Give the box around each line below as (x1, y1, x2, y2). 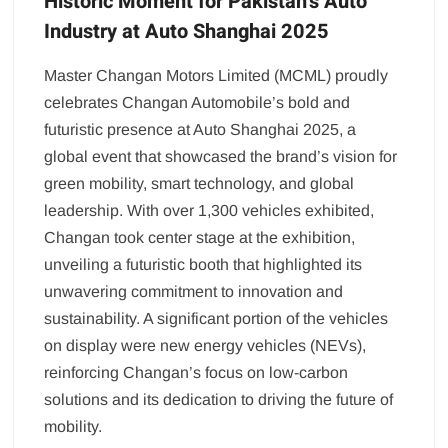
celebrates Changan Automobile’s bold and (44, 94, 351, 112)
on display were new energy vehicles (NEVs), (44, 337, 367, 355)
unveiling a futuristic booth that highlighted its (44, 256, 363, 274)
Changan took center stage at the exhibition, (44, 229, 356, 247)
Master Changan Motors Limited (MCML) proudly (44, 67, 389, 85)
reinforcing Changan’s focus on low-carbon (44, 364, 349, 382)
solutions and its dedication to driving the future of (44, 391, 394, 409)
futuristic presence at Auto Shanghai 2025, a (44, 121, 357, 139)
